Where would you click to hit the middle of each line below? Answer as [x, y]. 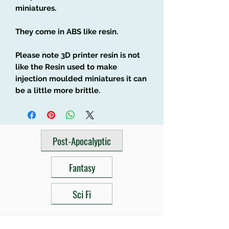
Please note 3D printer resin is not [78, 55]
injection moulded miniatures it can [81, 78]
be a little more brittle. [58, 90]
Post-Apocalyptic [82, 140]
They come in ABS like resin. [67, 31]
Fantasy [82, 167]
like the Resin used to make [66, 67]
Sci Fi [82, 193]
